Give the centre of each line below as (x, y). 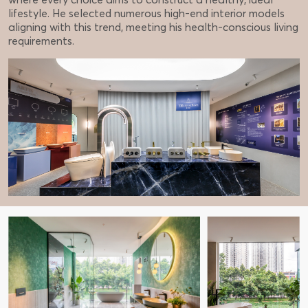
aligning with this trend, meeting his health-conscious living (153, 26)
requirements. (41, 40)
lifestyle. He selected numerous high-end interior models (146, 13)
